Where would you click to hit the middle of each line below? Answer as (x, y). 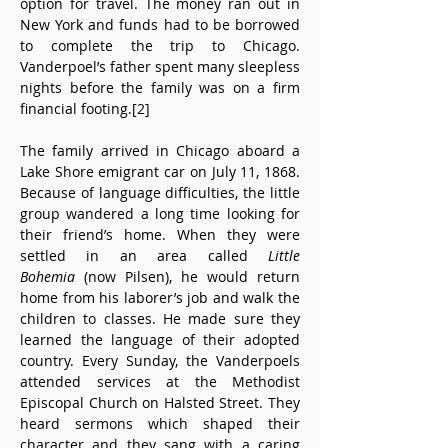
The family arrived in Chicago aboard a (160, 150)
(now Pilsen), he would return (187, 276)
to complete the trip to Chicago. (160, 45)
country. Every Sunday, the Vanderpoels (160, 360)
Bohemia (47, 276)
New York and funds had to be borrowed (160, 24)
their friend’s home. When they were (160, 234)
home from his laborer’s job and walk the (160, 297)
